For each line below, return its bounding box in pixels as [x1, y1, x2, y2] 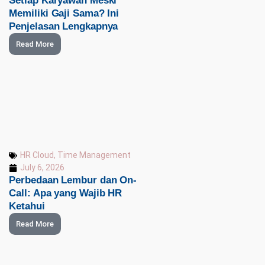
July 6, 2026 [20, 163, 65, 173]
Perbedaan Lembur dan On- [9, 174, 137, 186]
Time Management [57, 150, 131, 160]
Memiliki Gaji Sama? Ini [9, 8, 119, 20]
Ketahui [9, 201, 45, 212]
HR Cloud [20, 150, 54, 160]
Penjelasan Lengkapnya [9, 21, 118, 33]
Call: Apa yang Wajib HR [9, 188, 122, 199]
